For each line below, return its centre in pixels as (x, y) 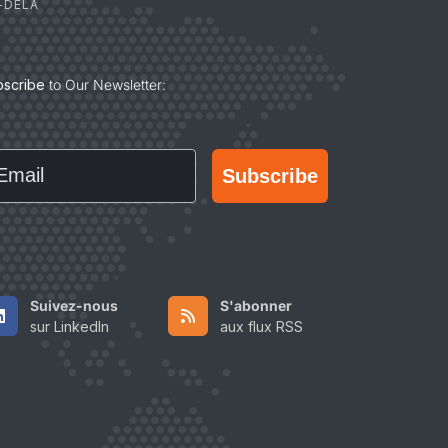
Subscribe (270, 175)
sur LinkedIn (69, 327)
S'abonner (256, 306)
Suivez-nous (74, 306)
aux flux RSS (261, 327)
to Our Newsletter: (105, 85)
